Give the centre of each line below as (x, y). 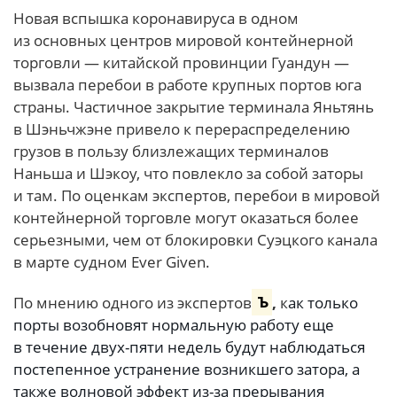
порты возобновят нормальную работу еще (174, 324)
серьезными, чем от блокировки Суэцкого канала (195, 240)
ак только (323, 302)
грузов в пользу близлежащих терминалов (171, 152)
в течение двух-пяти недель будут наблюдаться (189, 346)
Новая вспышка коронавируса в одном (156, 19)
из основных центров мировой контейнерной (183, 41)
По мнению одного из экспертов (132, 302)
